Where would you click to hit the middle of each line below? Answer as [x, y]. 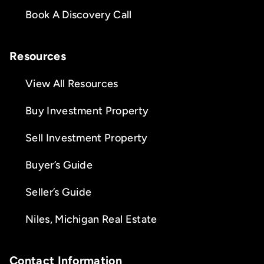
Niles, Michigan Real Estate [91, 219]
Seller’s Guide [58, 192]
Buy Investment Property [87, 110]
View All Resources [72, 83]
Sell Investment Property [86, 138]
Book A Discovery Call [78, 14]
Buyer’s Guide [59, 165]
